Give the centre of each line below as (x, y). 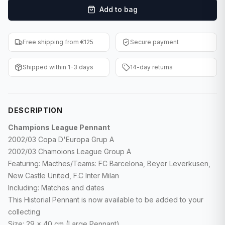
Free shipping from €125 (58, 42)
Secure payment (154, 42)
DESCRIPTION (35, 110)
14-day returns (151, 67)
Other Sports (52, 123)
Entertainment (55, 35)
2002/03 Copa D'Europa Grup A (62, 139)
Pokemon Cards (58, 101)
